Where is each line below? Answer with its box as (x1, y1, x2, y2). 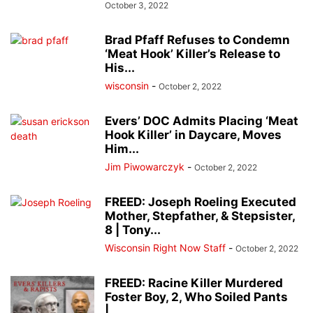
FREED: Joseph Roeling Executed (105, 195, 296, 210)
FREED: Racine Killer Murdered (105, 276, 283, 291)
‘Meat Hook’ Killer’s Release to (105, 47, 280, 61)
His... (105, 61, 135, 75)
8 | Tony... (105, 223, 161, 238)
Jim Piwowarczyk (105, 161, 184, 173)
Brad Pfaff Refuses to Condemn (105, 33, 290, 48)
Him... (105, 142, 139, 156)
